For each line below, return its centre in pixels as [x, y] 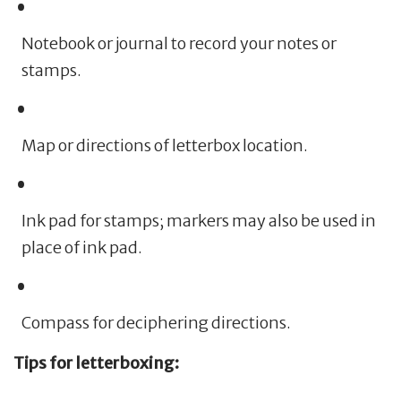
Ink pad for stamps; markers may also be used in [198, 221]
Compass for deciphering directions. [156, 323]
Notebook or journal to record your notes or [179, 44]
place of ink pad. [81, 248]
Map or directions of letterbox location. [164, 146]
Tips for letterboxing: [96, 363]
